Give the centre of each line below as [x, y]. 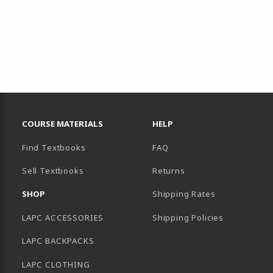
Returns [169, 171]
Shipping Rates [184, 194]
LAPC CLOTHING [56, 264]
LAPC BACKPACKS [58, 241]
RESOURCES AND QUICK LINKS [73, 107]
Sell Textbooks [53, 171]
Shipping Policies [188, 217]
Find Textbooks [54, 147]
